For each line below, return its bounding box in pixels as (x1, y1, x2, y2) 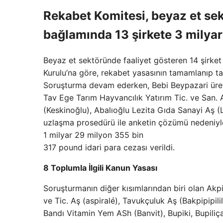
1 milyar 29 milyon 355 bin (43, 130, 143, 140)
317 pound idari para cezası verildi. (43, 142, 175, 153)
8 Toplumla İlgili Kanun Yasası (43, 163, 157, 173)
